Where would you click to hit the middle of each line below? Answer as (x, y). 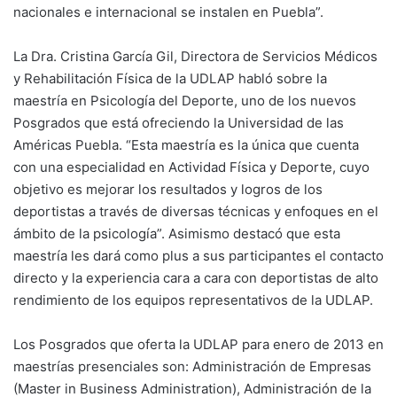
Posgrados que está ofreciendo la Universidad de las (179, 123)
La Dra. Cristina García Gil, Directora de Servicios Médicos (195, 56)
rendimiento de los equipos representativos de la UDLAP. (193, 300)
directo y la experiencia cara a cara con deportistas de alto (196, 278)
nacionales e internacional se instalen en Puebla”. (168, 12)
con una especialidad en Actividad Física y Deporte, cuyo (191, 167)
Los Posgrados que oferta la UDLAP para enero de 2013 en (198, 344)
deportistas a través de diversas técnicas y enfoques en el (196, 211)
